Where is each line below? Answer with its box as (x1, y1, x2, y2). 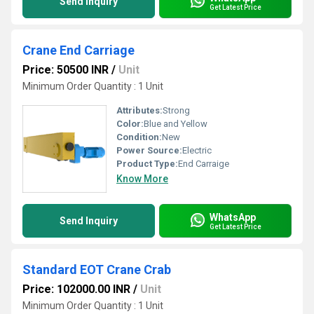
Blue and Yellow (144, 118, 207, 129)
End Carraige (178, 158, 229, 169)
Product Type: (116, 158, 178, 169)
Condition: (116, 132, 162, 142)
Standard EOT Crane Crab (22, 262, 171, 277)
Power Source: (116, 145, 182, 156)
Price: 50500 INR (22, 63, 109, 76)
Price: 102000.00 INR (22, 282, 130, 296)
